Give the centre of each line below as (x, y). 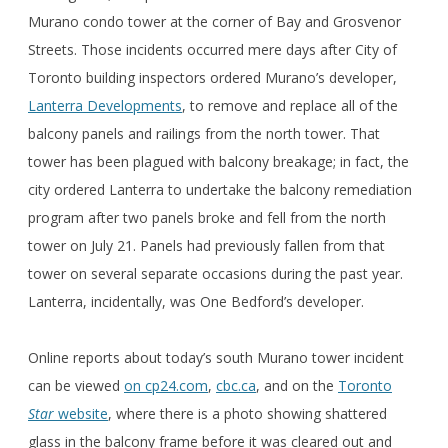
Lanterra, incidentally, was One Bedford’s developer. (196, 301)
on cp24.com (166, 385)
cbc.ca (236, 385)
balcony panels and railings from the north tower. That (204, 133)
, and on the (297, 385)
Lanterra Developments (105, 105)
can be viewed (76, 385)
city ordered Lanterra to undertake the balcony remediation (220, 189)
